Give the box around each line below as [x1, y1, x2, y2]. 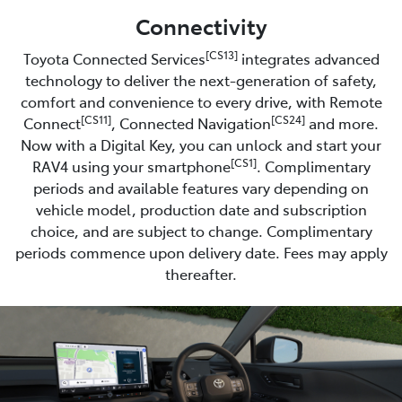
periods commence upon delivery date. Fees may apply [14, 241, 388, 262]
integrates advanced [237, 48, 380, 68]
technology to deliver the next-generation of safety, [25, 69, 377, 90]
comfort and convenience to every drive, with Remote [20, 91, 382, 111]
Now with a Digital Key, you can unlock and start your [21, 134, 381, 154]
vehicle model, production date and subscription [35, 198, 367, 219]
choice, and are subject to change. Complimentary [30, 220, 372, 240]
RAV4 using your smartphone [31, 155, 231, 176]
